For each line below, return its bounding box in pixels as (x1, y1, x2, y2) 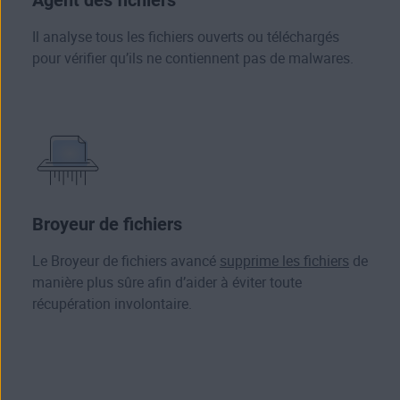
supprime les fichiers (220, 253, 349, 271)
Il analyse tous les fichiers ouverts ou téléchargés (32, 29, 339, 46)
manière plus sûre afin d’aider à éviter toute (32, 274, 302, 292)
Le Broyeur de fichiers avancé (32, 253, 220, 271)
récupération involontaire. (32, 296, 192, 313)
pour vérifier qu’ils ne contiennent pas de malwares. (32, 50, 354, 68)
